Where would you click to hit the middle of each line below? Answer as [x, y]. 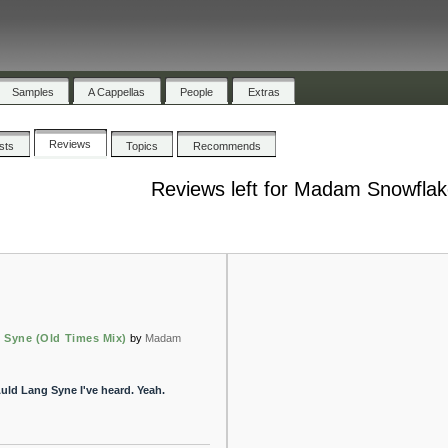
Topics [142, 145]
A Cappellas [117, 91]
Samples [32, 91]
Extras [263, 91]
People [197, 91]
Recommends [226, 145]
